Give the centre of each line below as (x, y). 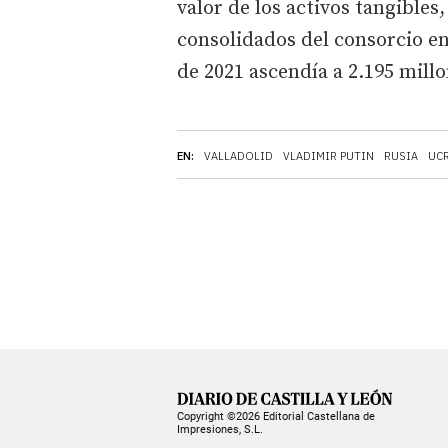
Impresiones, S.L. (220, 429)
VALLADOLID (238, 155)
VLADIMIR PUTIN (328, 155)
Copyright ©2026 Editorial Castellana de (276, 416)
